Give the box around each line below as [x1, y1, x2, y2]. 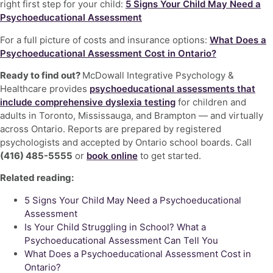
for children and [175, 96, 246, 108]
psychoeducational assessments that [90, 83, 255, 95]
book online [87, 150, 138, 162]
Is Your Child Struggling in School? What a [24, 221, 206, 233]
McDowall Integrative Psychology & [82, 69, 234, 82]
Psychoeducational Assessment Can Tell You [24, 234, 218, 246]
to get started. [138, 150, 201, 162]
